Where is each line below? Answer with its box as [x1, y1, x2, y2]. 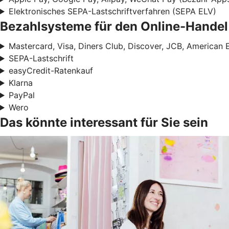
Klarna [8, 77, 33, 88]
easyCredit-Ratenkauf [8, 65, 93, 76]
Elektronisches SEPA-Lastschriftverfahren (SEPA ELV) [8, 6, 216, 16]
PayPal [8, 89, 35, 100]
